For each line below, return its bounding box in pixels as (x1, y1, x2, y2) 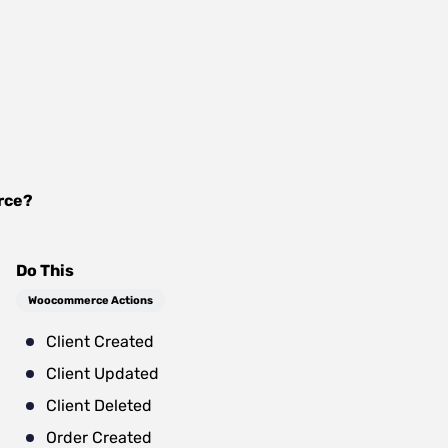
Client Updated (46, 364, 159, 383)
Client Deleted (46, 396, 152, 415)
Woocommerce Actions (28, 294, 153, 307)
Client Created (46, 332, 154, 351)
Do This (16, 261, 74, 280)
